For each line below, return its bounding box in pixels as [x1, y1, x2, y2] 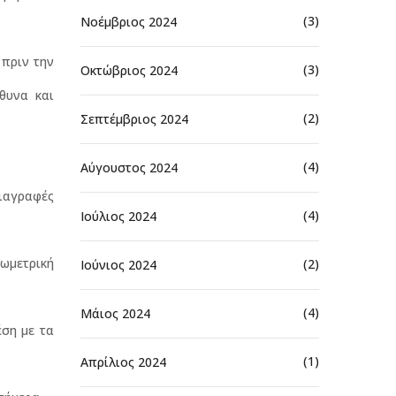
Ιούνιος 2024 [80, 255, 156, 273]
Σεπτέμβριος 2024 [80, 110, 188, 127]
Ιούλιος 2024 [80, 207, 156, 225]
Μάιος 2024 [80, 304, 150, 322]
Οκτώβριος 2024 [80, 61, 178, 79]
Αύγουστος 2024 [80, 158, 178, 176]
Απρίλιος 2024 [80, 353, 166, 370]
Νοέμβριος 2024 [80, 12, 177, 30]
